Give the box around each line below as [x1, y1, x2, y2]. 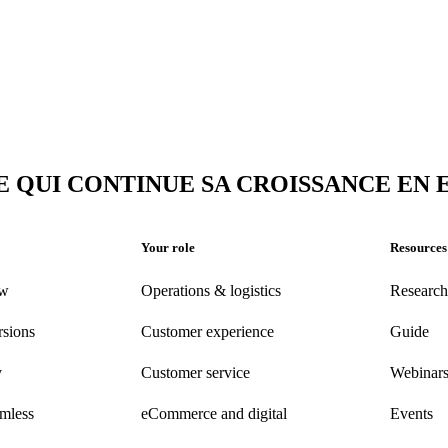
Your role [141, 239, 195, 255]
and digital [217, 404, 287, 422]
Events [390, 404, 433, 422]
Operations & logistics [141, 281, 281, 299]
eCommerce [141, 404, 217, 422]
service [206, 363, 250, 381]
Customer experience [141, 322, 274, 340]
